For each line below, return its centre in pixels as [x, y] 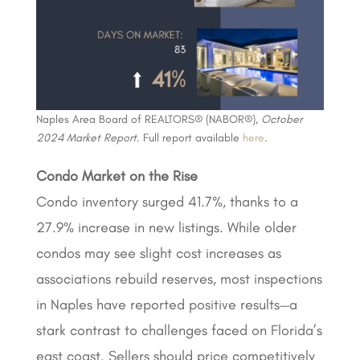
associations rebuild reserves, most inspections [179, 278]
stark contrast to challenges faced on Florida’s [179, 330]
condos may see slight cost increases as [158, 253]
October [281, 119]
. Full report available [189, 137]
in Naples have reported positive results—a [166, 304]
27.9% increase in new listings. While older [166, 227]
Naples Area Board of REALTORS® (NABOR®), [148, 119]
